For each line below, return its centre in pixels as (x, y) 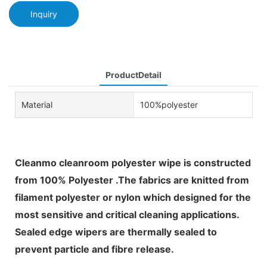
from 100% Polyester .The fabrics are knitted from (132, 180)
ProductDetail (133, 74)
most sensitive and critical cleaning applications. (127, 214)
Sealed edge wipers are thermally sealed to (116, 232)
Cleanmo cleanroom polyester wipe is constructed (133, 162)
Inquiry (44, 14)
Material (37, 104)
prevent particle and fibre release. (94, 249)
